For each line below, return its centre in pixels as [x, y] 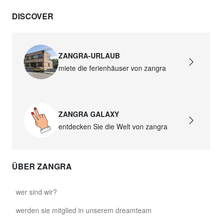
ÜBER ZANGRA [42, 166]
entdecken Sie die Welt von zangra [113, 127]
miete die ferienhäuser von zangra [112, 68]
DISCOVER [33, 16]
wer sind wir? [36, 192]
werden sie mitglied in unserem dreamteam [84, 210]
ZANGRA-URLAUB [89, 55]
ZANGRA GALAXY [89, 114]
